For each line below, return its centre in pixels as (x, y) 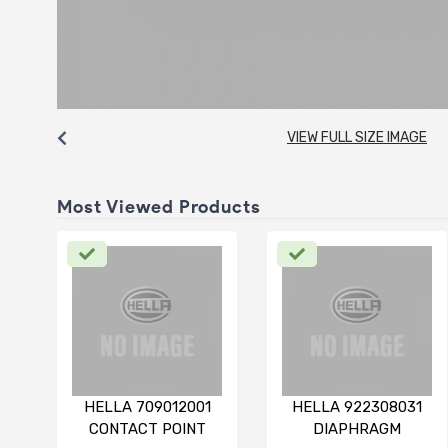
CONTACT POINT (147, 428)
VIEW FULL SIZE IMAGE (357, 137)
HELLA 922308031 (357, 406)
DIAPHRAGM (357, 428)
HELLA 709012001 (147, 406)
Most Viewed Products (159, 206)
